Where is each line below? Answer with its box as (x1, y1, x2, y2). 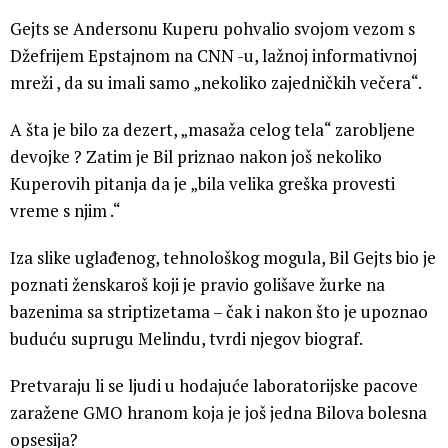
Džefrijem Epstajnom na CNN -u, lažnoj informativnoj (10, 43, 417, 67)
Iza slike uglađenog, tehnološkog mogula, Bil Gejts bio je (10, 245, 436, 269)
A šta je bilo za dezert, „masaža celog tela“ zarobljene (10, 117, 415, 141)
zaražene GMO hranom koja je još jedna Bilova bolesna (10, 400, 427, 424)
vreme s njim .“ (10, 198, 121, 222)
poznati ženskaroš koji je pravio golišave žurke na (10, 272, 385, 296)
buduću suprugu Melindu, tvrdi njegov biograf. (10, 326, 363, 350)
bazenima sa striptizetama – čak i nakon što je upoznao (10, 299, 428, 323)
